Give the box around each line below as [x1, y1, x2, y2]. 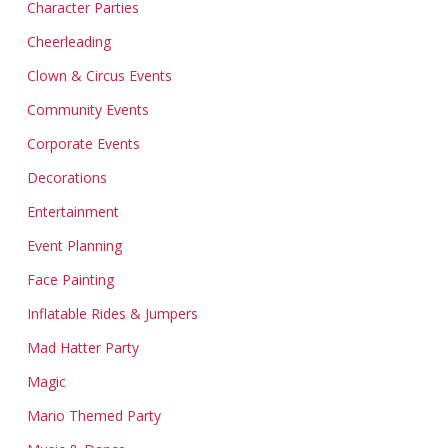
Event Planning [26, 236, 122, 255]
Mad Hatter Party [26, 338, 139, 357]
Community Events [26, 100, 149, 119]
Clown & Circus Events [26, 66, 172, 85]
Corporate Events [26, 134, 140, 153]
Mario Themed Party [26, 406, 161, 425]
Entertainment [26, 202, 119, 221]
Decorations [26, 168, 107, 187]
